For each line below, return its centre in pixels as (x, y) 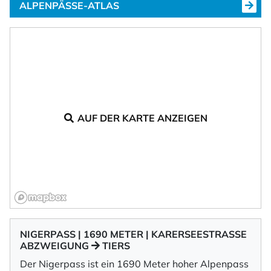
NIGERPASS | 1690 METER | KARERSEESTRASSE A (133, 234)
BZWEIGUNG (56, 246)
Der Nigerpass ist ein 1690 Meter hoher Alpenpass (134, 264)
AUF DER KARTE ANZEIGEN (142, 118)
